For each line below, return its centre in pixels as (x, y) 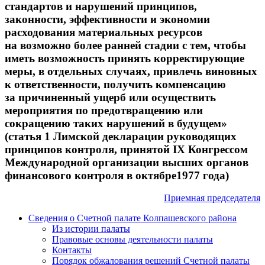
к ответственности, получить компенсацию (115, 84)
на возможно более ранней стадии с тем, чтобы (125, 45)
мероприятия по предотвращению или (104, 110)
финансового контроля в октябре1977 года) (118, 175)
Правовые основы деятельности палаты (132, 240)
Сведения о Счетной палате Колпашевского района (132, 218)
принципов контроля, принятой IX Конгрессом (126, 149)
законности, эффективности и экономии (107, 19)
